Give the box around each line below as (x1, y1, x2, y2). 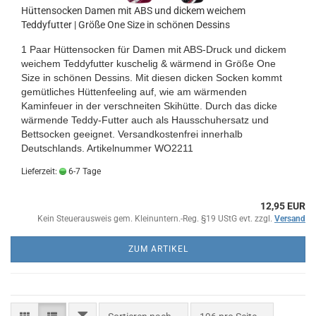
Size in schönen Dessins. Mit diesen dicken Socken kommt (21, 71, 282, 83)
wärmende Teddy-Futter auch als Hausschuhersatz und (21, 114, 269, 126)
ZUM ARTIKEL (128, 243, 188, 254)
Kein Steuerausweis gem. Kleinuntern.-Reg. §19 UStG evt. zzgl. (37, 213, 274, 224)
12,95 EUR (260, 200, 305, 212)
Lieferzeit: (21, 166, 59, 176)
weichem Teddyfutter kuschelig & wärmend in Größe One (21, 57, 276, 69)
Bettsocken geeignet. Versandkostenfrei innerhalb (21, 128, 243, 140)
